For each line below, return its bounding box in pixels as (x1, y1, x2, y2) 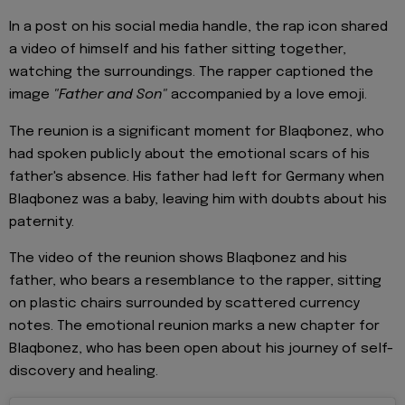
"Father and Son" (53, 88, 167, 103)
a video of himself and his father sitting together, (9, 42, 346, 58)
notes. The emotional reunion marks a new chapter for (9, 319, 380, 334)
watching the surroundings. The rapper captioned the (9, 65, 373, 80)
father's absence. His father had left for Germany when (9, 169, 384, 184)
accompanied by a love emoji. (167, 88, 367, 103)
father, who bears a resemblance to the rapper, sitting (9, 274, 381, 289)
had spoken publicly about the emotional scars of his (9, 146, 370, 162)
